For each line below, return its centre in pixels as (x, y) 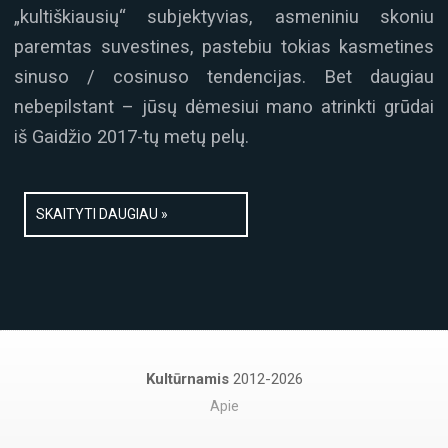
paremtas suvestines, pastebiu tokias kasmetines (224, 46)
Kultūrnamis (189, 378)
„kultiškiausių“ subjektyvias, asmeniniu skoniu (224, 16)
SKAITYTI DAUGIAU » (102, 214)
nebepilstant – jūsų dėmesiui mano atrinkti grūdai (224, 106)
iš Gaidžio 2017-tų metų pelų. (131, 136)
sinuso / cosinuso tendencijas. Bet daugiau (224, 76)
